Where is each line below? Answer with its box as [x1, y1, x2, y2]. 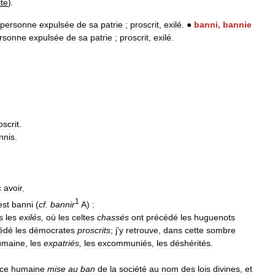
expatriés [44, 238, 79, 248]
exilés [19, 212, 41, 222]
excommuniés [98, 238, 152, 248]
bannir [50, 199, 75, 209]
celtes [72, 212, 95, 222]
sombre [206, 225, 236, 235]
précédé [146, 212, 178, 222]
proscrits [77, 225, 110, 235]
